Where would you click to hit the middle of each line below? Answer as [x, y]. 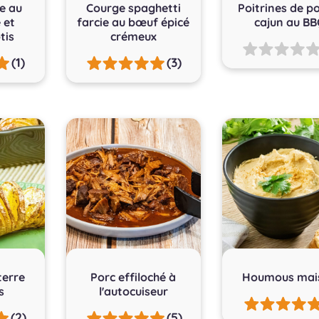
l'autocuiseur [133, 292]
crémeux [133, 36]
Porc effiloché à [134, 277]
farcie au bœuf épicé [134, 22]
